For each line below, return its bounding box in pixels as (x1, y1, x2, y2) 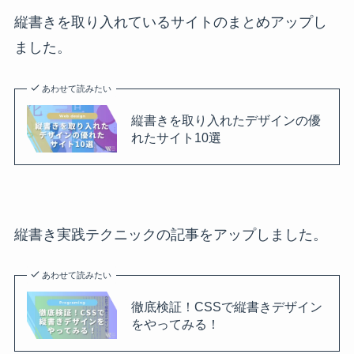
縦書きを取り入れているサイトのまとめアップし (13, 14, 327, 31)
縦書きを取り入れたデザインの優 (130, 113, 321, 128)
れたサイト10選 (130, 130, 221, 145)
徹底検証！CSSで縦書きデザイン (130, 299, 322, 314)
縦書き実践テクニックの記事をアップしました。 (13, 226, 327, 243)
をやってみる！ (130, 317, 220, 332)
